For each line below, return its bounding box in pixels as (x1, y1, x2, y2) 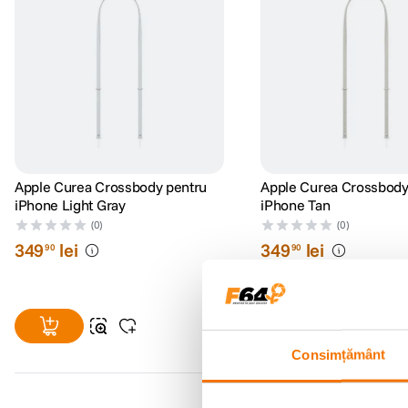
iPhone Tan (260, 196, 331, 215)
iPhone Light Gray (15, 196, 126, 215)
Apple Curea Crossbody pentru (15, 178, 208, 197)
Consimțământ (291, 346, 386, 362)
